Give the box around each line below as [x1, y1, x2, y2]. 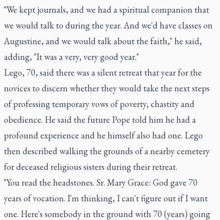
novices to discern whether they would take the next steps [4, 82, 210, 94]
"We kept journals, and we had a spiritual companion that [4, 3, 209, 15]
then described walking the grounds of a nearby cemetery [4, 145, 210, 157]
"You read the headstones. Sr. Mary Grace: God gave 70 [4, 176, 197, 188]
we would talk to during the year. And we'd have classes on [4, 19, 213, 31]
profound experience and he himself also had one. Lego [4, 129, 203, 141]
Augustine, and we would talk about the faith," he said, [4, 35, 202, 47]
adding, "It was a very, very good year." [4, 51, 139, 62]
